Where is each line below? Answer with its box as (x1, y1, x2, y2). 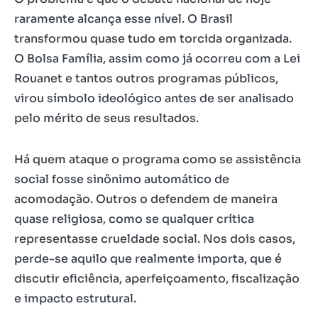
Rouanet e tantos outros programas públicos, (14, 71, 278, 86)
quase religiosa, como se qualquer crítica (14, 212, 254, 226)
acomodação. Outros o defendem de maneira (14, 192, 278, 207)
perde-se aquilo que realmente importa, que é (14, 251, 282, 266)
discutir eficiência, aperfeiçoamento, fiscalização (14, 271, 300, 286)
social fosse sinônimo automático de (14, 172, 229, 187)
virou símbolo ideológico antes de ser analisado (14, 91, 294, 106)
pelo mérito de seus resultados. (14, 111, 199, 126)
